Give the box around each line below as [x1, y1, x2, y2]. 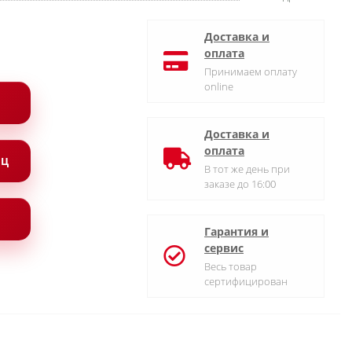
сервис [204, 240, 244, 255]
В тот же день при [204, 162, 290, 176]
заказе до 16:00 [204, 177, 276, 191]
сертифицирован [204, 274, 288, 288]
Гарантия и [204, 224, 269, 239]
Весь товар [204, 259, 257, 273]
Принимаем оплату [204, 64, 297, 79]
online [204, 79, 233, 93]
